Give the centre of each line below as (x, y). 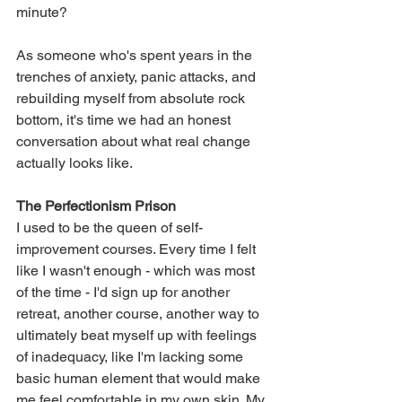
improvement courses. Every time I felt (138, 249)
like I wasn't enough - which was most (137, 271)
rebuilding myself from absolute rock (132, 99)
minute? (42, 13)
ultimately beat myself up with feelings (138, 336)
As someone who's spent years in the (136, 56)
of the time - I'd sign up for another (125, 293)
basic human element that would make (140, 379)
